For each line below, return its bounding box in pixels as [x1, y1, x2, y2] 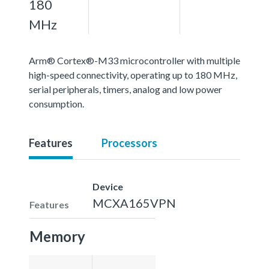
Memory [29, 227, 85, 245]
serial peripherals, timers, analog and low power [29, 83, 222, 95]
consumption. [29, 97, 84, 109]
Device [92, 180, 123, 192]
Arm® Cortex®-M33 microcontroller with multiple [29, 54, 240, 66]
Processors [101, 136, 157, 150]
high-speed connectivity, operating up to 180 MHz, [29, 68, 237, 80]
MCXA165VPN [92, 195, 176, 210]
